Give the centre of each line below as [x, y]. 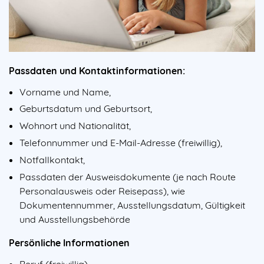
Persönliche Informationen [69, 242]
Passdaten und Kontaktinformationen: [97, 70]
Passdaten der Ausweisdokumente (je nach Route [128, 176]
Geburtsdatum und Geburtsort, [86, 109]
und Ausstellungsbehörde [75, 219]
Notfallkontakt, [52, 159]
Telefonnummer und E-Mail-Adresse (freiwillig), [121, 143]
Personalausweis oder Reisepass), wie [102, 191]
